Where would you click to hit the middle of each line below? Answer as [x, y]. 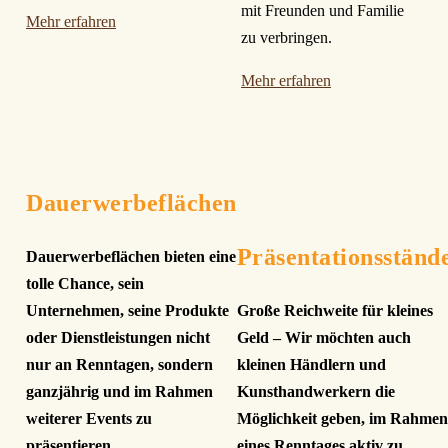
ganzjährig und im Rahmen [119, 392]
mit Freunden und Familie [322, 11]
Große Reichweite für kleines [334, 311]
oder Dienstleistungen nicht [118, 338]
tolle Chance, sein [85, 284]
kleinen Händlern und [313, 365]
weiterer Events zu [89, 419]
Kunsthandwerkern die [315, 392]
